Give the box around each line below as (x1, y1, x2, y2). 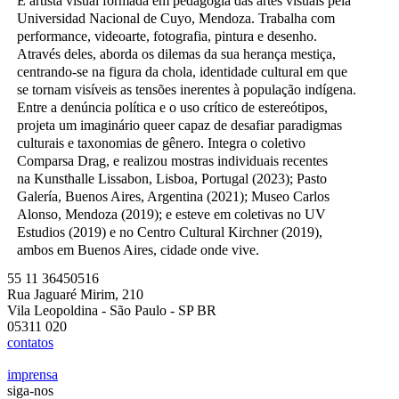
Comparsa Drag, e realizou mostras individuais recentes (17, 153, 328, 169)
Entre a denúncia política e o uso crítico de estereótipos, (17, 100, 328, 116)
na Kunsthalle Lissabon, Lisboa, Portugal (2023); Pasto (17, 171, 327, 187)
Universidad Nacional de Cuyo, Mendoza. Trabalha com (17, 11, 335, 27)
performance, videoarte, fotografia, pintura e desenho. (17, 28, 317, 45)
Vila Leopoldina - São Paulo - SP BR (7, 303, 216, 319)
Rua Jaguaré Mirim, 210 (7, 287, 143, 303)
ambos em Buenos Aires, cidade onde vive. (17, 242, 259, 258)
